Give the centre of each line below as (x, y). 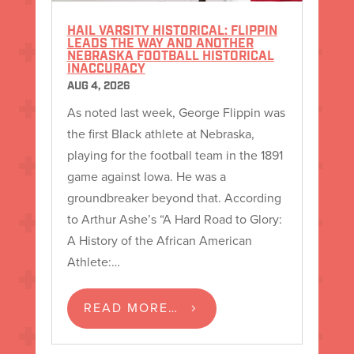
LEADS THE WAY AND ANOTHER (160, 44)
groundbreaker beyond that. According (174, 197)
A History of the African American (159, 240)
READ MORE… (131, 307)
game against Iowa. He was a (146, 176)
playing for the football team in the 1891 (175, 154)
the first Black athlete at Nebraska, (160, 133)
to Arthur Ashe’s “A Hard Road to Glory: (174, 218)
